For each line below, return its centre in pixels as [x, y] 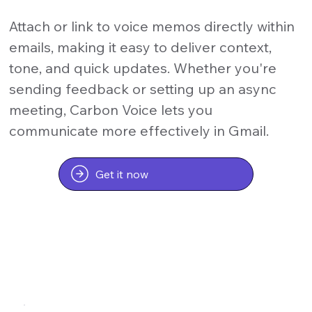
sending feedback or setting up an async [143, 88]
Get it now [122, 174]
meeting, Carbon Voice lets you [111, 109]
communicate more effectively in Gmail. [139, 130]
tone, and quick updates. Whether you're [143, 68]
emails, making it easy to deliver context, [141, 47]
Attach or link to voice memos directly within [152, 26]
